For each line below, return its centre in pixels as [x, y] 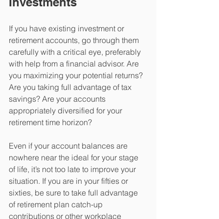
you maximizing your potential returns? [77, 76]
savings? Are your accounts [58, 99]
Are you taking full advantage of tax [71, 87]
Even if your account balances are [69, 146]
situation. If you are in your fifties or [69, 181]
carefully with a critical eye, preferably [76, 52]
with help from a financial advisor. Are [75, 64]
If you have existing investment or [67, 29]
